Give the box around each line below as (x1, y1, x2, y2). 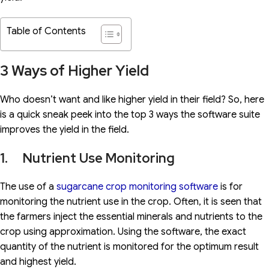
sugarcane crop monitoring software (56, 181, 218, 193)
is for (218, 181, 243, 193)
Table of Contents (7, 25, 86, 38)
